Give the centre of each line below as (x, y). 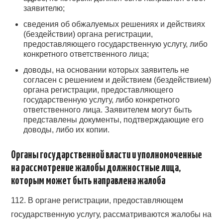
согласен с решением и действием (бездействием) (117, 80)
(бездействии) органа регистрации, (88, 34)
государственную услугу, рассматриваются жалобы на (111, 214)
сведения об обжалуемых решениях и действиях (114, 24)
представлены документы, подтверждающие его (114, 120)
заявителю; (44, 8)
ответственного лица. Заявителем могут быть (108, 110)
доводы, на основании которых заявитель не (107, 70)
